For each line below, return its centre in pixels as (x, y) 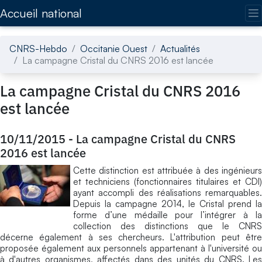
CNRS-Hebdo (38, 48)
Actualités (180, 48)
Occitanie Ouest (114, 48)
